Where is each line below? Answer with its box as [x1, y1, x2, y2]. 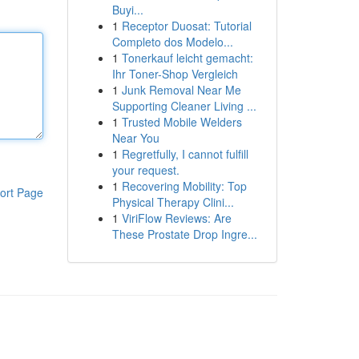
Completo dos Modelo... [111, 34, 233, 50]
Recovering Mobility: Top [121, 178, 247, 194]
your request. [111, 162, 179, 178]
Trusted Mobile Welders [121, 114, 242, 130]
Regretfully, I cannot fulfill [121, 146, 248, 162]
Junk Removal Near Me [121, 82, 241, 98]
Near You [111, 130, 159, 146]
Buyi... [111, 2, 143, 18]
